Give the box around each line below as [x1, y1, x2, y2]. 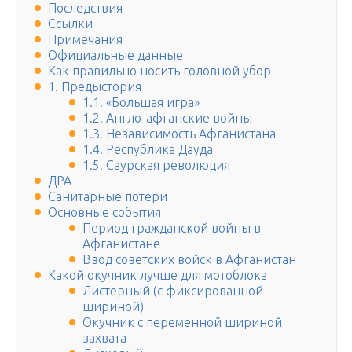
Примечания [48, 32, 123, 47]
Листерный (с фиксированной [82, 284, 263, 299]
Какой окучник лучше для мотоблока [48, 268, 267, 283]
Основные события [48, 205, 161, 220]
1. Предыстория [48, 79, 141, 94]
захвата [82, 331, 126, 346]
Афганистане [82, 236, 160, 251]
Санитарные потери [48, 189, 167, 204]
